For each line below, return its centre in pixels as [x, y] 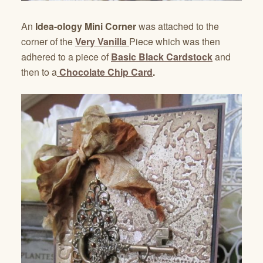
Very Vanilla [101, 42]
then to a [39, 72]
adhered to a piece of [66, 57]
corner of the [48, 42]
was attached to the [178, 26]
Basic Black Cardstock [162, 57]
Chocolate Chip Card [105, 72]
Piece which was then [175, 42]
